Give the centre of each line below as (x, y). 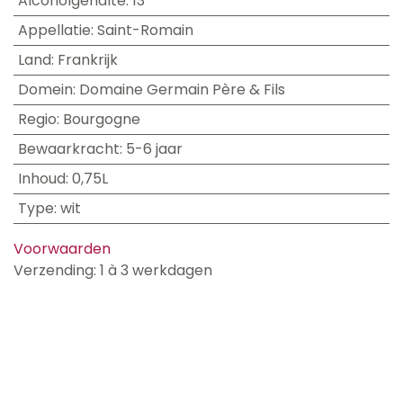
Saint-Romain (145, 30)
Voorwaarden (62, 248)
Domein (45, 89)
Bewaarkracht (68, 148)
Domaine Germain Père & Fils (182, 89)
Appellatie (54, 30)
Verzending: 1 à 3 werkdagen (113, 270)
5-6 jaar (154, 148)
